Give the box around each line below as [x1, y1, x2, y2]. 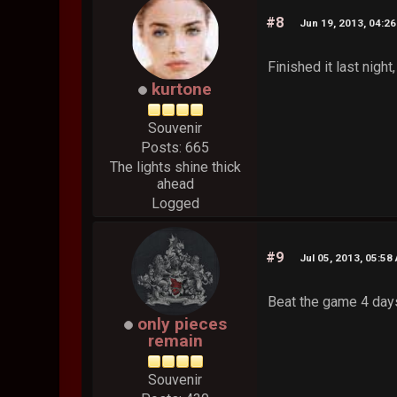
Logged [151, 195, 199, 213]
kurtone [152, 79, 213, 100]
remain [147, 331, 203, 352]
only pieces [136, 314, 227, 335]
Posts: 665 [141, 139, 210, 157]
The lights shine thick [109, 159, 241, 176]
